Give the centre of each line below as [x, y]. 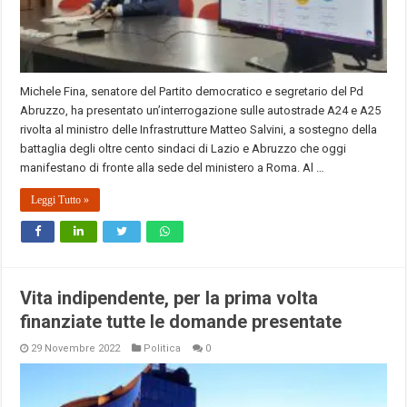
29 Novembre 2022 [76, 348]
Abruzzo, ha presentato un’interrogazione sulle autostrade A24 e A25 [201, 110]
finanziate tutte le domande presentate [181, 321]
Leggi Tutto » [60, 199]
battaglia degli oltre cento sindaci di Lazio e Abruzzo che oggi [184, 148]
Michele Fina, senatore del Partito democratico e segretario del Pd [192, 91]
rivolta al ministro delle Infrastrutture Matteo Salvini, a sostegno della [199, 129]
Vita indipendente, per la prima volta [169, 298]
